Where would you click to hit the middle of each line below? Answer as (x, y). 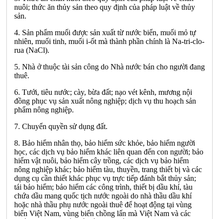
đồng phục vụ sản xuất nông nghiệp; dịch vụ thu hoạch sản (105, 101)
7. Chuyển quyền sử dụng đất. (61, 126)
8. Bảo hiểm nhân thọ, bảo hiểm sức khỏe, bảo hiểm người (105, 143)
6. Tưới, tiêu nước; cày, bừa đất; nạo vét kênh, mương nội (103, 92)
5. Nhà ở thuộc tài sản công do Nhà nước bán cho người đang (109, 66)
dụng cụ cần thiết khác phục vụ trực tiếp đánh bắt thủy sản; (105, 178)
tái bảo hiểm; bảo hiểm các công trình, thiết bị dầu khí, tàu (103, 187)
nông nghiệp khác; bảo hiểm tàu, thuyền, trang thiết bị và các (108, 169)
